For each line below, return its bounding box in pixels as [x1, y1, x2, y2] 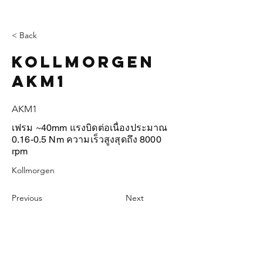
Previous [12, 193, 42, 203]
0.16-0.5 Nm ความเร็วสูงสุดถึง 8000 [12, 134, 161, 145]
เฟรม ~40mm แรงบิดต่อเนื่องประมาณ [12, 122, 168, 133]
